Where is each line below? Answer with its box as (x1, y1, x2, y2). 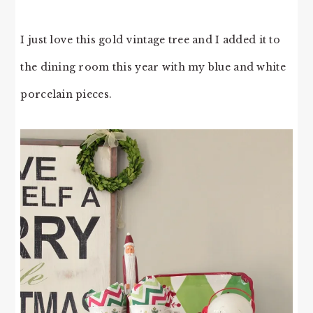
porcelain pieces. (20, 87, 112, 101)
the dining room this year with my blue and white (20, 60, 286, 73)
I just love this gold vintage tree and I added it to (20, 33, 280, 46)
